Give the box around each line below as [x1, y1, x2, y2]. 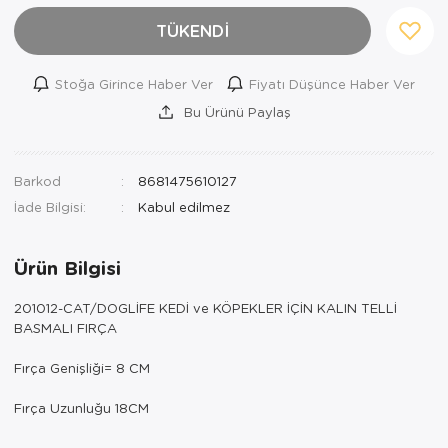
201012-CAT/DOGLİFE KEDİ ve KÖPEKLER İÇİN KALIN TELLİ [14, 298, 397, 316]
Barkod [14, 171, 61, 189]
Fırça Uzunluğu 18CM [14, 398, 149, 416]
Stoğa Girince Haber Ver [55, 74, 213, 92]
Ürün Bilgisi [14, 253, 121, 281]
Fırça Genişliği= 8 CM [14, 358, 150, 376]
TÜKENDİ [156, 19, 229, 41]
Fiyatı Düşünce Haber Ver [249, 74, 415, 92]
